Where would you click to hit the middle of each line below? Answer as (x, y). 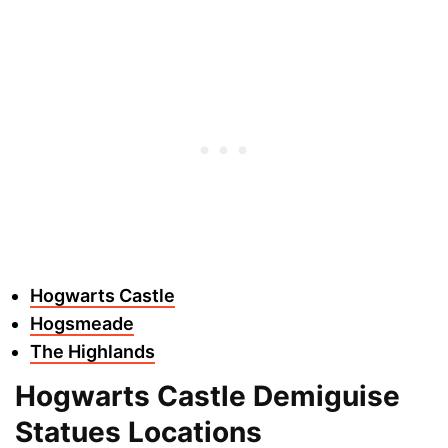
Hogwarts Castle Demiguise (207, 396)
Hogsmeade (82, 323)
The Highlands (92, 351)
